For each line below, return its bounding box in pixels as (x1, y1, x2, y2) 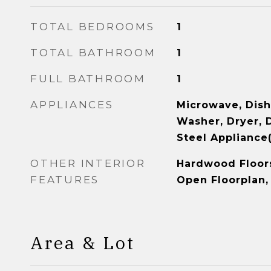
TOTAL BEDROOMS (30, 21, 155, 33)
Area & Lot (30, 231, 135, 254)
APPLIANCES (30, 99, 114, 111)
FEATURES (30, 174, 99, 186)
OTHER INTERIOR (30, 157, 146, 169)
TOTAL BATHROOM (30, 47, 156, 59)
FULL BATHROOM (30, 73, 146, 85)
